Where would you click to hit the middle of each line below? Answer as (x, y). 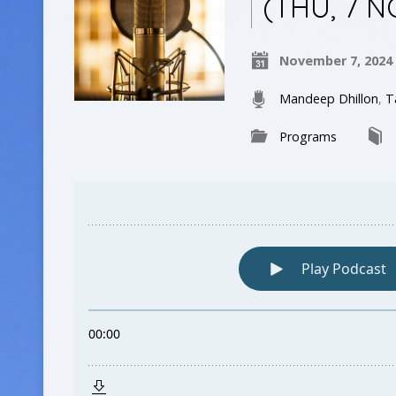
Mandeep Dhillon (329, 99)
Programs (308, 137)
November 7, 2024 (336, 61)
